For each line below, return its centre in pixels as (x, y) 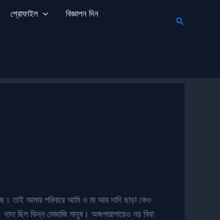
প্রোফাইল (24, 14)
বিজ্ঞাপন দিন (82, 14)
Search (190, 20)
